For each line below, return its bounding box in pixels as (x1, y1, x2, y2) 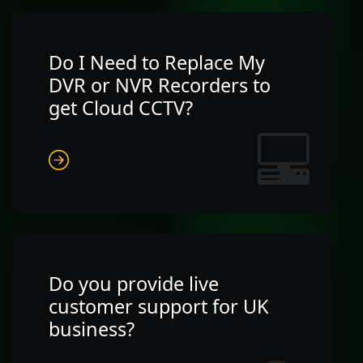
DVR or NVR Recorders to (49, 71, 271, 98)
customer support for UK (49, 293, 269, 319)
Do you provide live (49, 270, 219, 297)
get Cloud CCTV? (49, 94, 193, 121)
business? (49, 315, 135, 342)
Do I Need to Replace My (49, 49, 265, 75)
